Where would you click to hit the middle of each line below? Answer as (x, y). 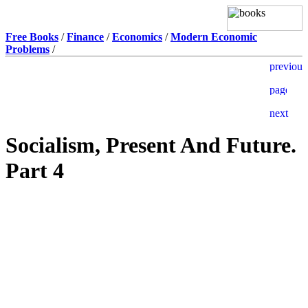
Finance (85, 37)
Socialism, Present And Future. (151, 145)
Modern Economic (214, 37)
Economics (137, 37)
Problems (27, 49)
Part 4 (35, 171)
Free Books (32, 37)
